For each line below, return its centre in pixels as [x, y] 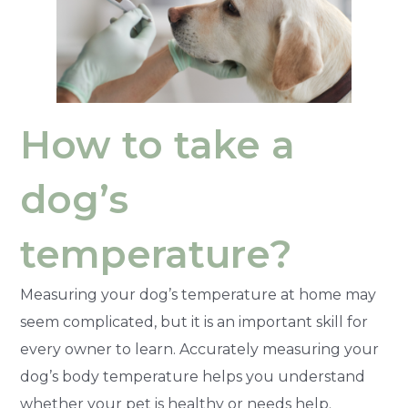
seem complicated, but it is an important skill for [194, 321]
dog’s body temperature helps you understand [193, 376]
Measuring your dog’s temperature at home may [199, 294]
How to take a [158, 144]
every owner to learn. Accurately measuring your [200, 349]
